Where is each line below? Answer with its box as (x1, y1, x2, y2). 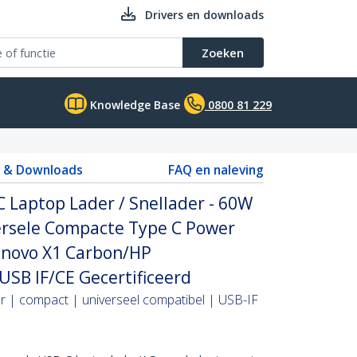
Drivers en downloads (145, 7, 264, 22)
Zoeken (202, 45, 244, 61)
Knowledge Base (87, 97, 180, 112)
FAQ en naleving (168, 161, 264, 178)
